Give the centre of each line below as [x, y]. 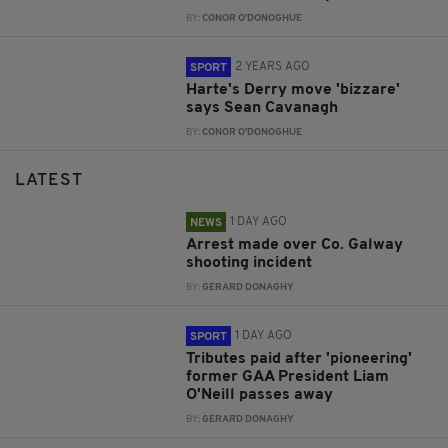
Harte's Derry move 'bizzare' [293, 89]
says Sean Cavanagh [262, 107]
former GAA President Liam [288, 376]
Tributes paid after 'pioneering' [299, 358]
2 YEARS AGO [273, 66]
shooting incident [249, 262]
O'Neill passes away [260, 394]
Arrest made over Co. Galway [295, 244]
